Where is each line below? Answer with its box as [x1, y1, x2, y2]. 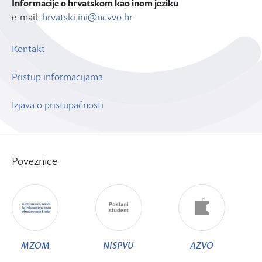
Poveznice [12, 153, 57, 168]
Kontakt [12, 42, 45, 55]
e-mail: [12, 11, 42, 23]
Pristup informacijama [12, 70, 103, 83]
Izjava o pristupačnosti [12, 98, 104, 111]
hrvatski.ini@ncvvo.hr [42, 11, 133, 23]
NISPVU [103, 239, 135, 251]
